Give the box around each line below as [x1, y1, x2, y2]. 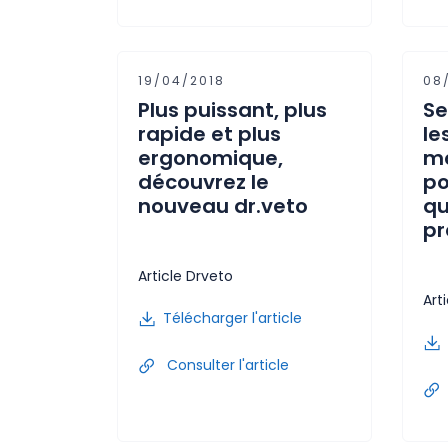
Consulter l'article [163, 354, 289, 375]
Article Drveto [138, 265, 233, 286]
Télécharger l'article [163, 307, 302, 328]
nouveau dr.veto [138, 191, 308, 220]
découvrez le [138, 167, 269, 196]
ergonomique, [138, 143, 283, 172]
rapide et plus [138, 119, 281, 148]
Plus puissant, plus [138, 95, 327, 124]
